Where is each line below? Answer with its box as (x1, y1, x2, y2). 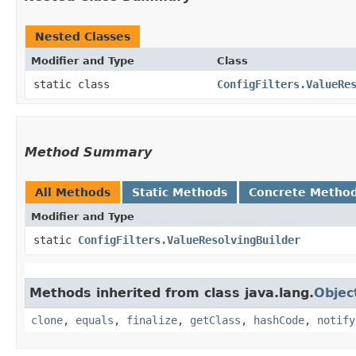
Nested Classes (35, 29, 130, 43)
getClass (190, 313, 241, 327)
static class (33, 77, 116, 91)
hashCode (253, 313, 304, 327)
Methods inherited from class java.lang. (29, 284, 314, 300)
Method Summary (25, 144, 152, 160)
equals (75, 313, 114, 327)
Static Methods (132, 185, 227, 199)
